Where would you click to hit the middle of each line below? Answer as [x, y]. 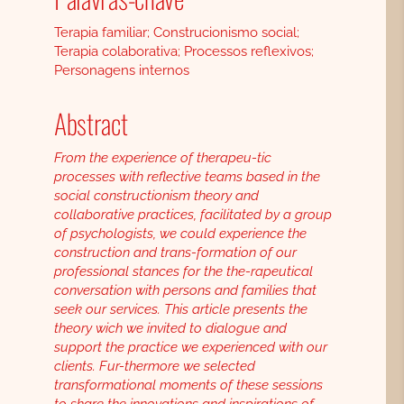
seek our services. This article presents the [180, 310]
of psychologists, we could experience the [180, 234]
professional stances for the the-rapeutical [183, 272]
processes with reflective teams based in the [187, 177]
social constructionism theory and [156, 196]
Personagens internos [121, 71]
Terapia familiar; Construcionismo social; [176, 33]
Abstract [91, 124]
